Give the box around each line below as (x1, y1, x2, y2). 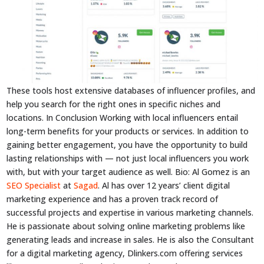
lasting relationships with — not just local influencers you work (6, 153, 249, 164)
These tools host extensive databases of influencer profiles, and (6, 85, 256, 97)
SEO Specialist (6, 180, 61, 192)
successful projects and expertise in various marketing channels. (6, 207, 254, 219)
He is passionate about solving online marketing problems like (6, 220, 246, 232)
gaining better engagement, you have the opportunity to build (6, 139, 248, 151)
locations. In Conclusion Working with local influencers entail (6, 112, 239, 124)
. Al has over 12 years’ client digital (98, 180, 230, 192)
